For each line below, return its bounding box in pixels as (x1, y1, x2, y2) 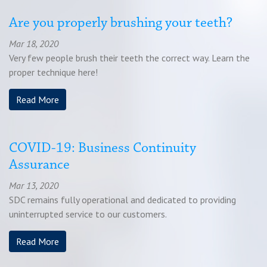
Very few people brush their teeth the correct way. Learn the (9, 52, 250, 64)
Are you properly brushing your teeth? (9, 16, 232, 30)
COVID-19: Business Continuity (9, 141, 196, 156)
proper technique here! (9, 66, 98, 78)
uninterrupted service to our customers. (9, 208, 167, 220)
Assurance (9, 158, 70, 172)
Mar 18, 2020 (9, 38, 58, 49)
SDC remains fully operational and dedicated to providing (9, 194, 236, 206)
